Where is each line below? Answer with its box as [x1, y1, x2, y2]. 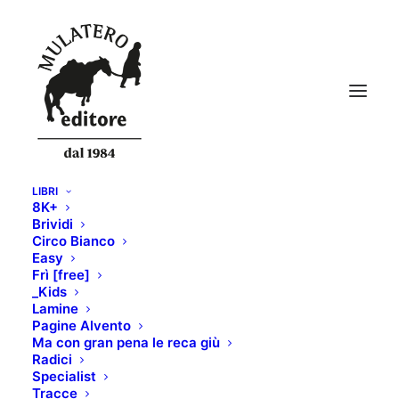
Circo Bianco [32, 232, 115, 249]
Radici [32, 351, 72, 368]
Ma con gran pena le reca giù [32, 334, 220, 351]
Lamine [32, 300, 78, 317]
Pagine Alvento [32, 317, 131, 334]
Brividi [32, 216, 73, 232]
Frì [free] [32, 266, 90, 283]
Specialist [32, 368, 96, 385]
